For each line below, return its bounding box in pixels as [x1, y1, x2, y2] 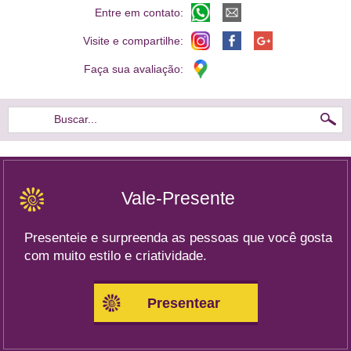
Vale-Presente [121, 188, 235, 208]
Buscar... [54, 114, 97, 126]
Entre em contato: [95, 6, 186, 20]
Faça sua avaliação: [84, 63, 186, 76]
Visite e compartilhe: [83, 34, 186, 48]
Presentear [147, 295, 220, 312]
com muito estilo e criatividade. [24, 248, 207, 264]
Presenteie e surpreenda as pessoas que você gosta [24, 230, 332, 246]
